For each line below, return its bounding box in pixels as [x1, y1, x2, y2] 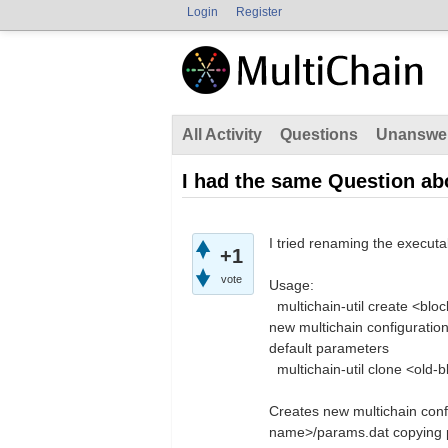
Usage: [269, 277, 314, 293]
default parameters [269, 340, 389, 356]
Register [236, 5, 282, 19]
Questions [280, 126, 358, 143]
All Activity [182, 126, 262, 143]
